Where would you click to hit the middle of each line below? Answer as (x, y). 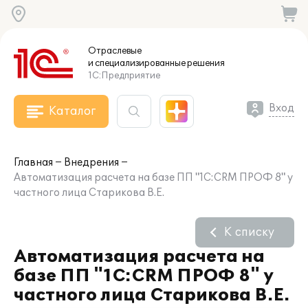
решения (205, 63)
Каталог (72, 111)
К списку (249, 232)
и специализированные (137, 63)
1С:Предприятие (124, 76)
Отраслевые (115, 51)
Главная (33, 163)
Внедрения (91, 163)
